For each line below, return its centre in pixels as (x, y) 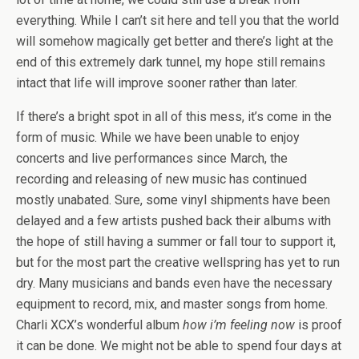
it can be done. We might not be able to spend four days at (179, 346)
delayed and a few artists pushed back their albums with (173, 221)
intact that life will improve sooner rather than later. (157, 83)
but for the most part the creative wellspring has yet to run (178, 262)
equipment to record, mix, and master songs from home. (172, 304)
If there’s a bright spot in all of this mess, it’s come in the (174, 117)
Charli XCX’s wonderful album (99, 325)
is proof (319, 325)
